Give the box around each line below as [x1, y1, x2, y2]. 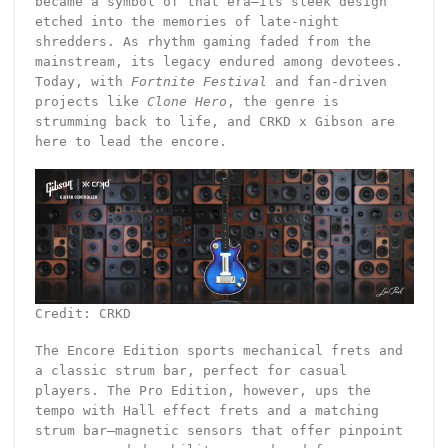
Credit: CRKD [34, 306, 131, 322]
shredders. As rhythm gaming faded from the [34, 34, 371, 50]
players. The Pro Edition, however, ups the [34, 383, 371, 398]
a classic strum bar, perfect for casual [34, 363, 347, 378]
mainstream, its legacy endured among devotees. [34, 54, 403, 70]
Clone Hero [146, 94, 227, 110]
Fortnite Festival [130, 74, 267, 90]
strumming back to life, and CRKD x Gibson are [34, 114, 395, 130]
